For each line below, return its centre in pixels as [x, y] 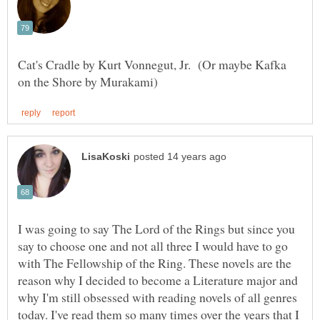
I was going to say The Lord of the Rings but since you [156, 228]
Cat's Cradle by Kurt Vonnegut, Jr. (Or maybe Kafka [152, 64]
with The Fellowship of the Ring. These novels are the [155, 262]
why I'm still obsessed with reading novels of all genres [157, 297]
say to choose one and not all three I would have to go [153, 245]
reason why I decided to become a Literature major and [158, 280]
